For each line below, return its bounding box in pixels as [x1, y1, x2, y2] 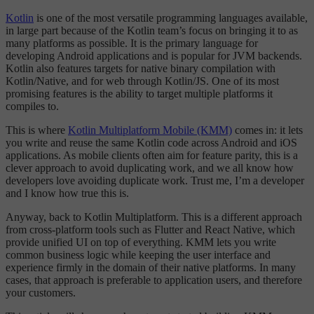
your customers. [6, 287, 76, 299]
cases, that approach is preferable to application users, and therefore [6, 274, 302, 287]
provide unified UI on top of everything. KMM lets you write [6, 236, 276, 249]
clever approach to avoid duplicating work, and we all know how [6, 162, 294, 175]
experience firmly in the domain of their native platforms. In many [6, 261, 296, 274]
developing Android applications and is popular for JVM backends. [6, 50, 302, 62]
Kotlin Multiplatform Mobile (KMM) [68, 124, 232, 137]
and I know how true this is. [6, 187, 129, 200]
